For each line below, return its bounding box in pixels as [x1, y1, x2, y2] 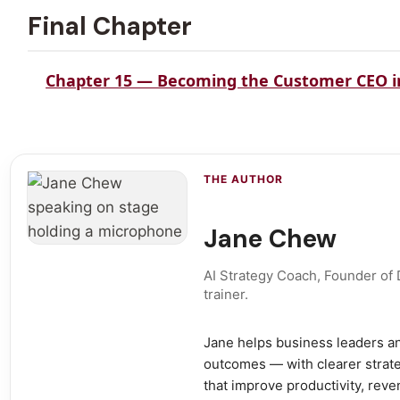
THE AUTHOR [204, 172, 283, 186]
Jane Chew [204, 222, 337, 255]
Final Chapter [28, 10, 193, 43]
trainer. [204, 286, 249, 303]
